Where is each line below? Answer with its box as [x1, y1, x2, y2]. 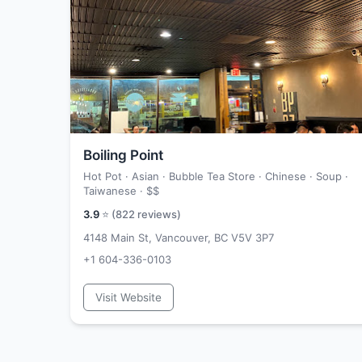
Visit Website [95, 291, 162, 304]
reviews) [135, 208, 181, 221]
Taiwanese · [83, 184, 146, 197]
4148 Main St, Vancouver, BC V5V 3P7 [83, 231, 274, 244]
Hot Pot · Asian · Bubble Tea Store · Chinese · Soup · [83, 170, 348, 183]
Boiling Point [83, 147, 163, 163]
